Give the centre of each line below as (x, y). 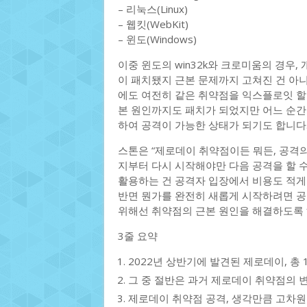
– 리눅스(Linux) (153, 9)
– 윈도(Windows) (157, 39)
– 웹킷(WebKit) (153, 24)
